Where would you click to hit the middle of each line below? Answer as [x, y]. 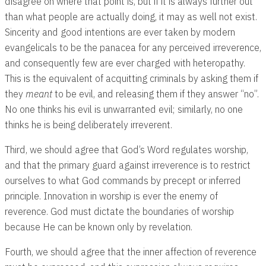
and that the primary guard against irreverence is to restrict [128, 164]
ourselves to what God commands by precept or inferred [123, 180]
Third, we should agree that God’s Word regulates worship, [126, 149]
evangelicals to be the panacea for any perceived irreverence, [133, 47]
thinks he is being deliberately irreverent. [88, 124]
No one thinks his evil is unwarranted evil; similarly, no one [124, 109]
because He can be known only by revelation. [99, 226]
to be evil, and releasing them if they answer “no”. [156, 93]
